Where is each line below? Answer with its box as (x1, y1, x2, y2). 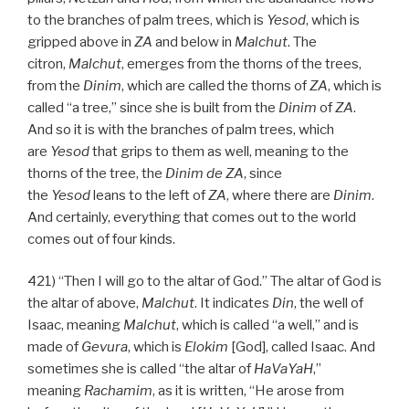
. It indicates (194, 295, 272, 312)
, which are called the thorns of (121, 77, 309, 94)
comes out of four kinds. (27, 230, 175, 247)
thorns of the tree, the (27, 164, 165, 182)
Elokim (184, 339, 228, 356)
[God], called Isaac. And (228, 339, 375, 356)
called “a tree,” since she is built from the (27, 99, 278, 116)
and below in (152, 33, 235, 50)
